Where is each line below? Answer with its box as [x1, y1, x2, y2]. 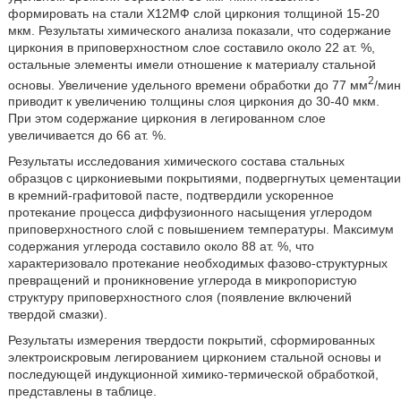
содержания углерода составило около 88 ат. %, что [7, 239, 314, 254]
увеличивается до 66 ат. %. [7, 128, 166, 143]
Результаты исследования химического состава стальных [7, 154, 345, 169]
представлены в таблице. [7, 384, 157, 399]
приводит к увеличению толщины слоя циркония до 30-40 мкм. [7, 94, 380, 109]
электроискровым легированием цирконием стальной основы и [7, 350, 381, 365]
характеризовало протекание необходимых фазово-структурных [7, 256, 388, 271]
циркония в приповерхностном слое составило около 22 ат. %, [7, 39, 375, 55]
